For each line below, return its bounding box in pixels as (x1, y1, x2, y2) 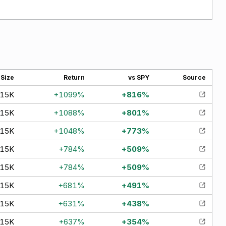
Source (183, 73, 206, 81)
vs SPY (128, 73, 149, 81)
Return (64, 73, 85, 81)
